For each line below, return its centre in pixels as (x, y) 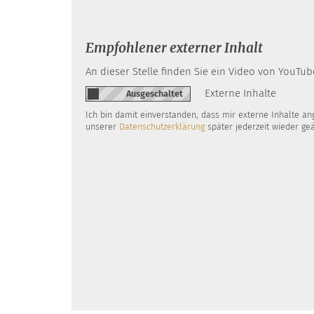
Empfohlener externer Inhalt (174, 48)
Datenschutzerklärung (162, 126)
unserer (102, 126)
